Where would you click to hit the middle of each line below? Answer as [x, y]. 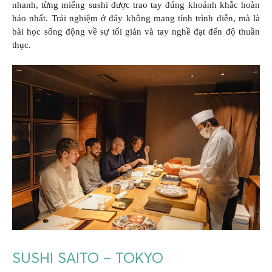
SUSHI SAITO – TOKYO [88, 257]
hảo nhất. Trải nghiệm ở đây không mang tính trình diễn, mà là [136, 18]
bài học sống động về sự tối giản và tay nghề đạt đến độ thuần [136, 31]
